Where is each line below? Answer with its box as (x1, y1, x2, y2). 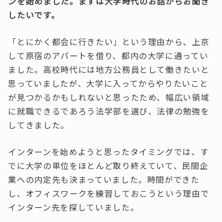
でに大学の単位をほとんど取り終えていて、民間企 (8, 160, 209, 172)
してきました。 (8, 119, 70, 131)
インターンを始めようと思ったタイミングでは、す (8, 146, 209, 158)
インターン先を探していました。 (8, 202, 139, 214)
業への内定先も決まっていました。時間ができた (8, 174, 200, 186)
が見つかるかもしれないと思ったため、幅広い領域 (8, 91, 210, 103)
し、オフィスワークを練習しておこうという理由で (8, 188, 210, 200)
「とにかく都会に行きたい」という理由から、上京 (8, 36, 210, 48)
